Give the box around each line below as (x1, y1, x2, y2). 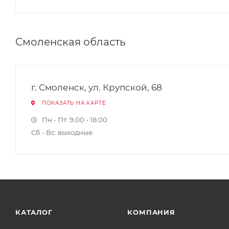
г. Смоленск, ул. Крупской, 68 (31, 82, 162, 93)
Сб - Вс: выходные (31, 128, 93, 136)
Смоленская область (15, 36, 125, 48)
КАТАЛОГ (15, 208, 53, 216)
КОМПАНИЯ (127, 208, 175, 216)
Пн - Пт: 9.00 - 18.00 (42, 116, 107, 124)
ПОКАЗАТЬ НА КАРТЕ (41, 100, 106, 106)
